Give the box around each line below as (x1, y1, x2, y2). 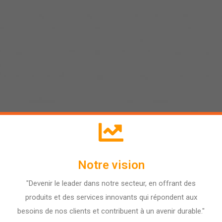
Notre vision (77, 158, 145, 172)
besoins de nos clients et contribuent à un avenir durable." (17, 207, 205, 216)
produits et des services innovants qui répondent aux (25, 193, 197, 202)
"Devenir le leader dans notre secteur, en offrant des (26, 179, 196, 188)
